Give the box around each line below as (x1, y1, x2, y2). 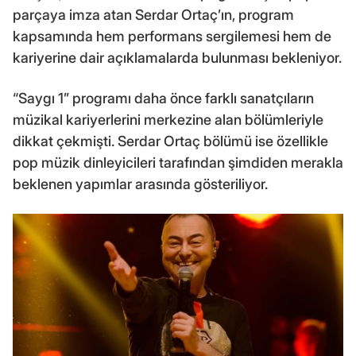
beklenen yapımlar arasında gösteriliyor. (13, 175, 268, 192)
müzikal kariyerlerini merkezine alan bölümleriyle (13, 110, 323, 128)
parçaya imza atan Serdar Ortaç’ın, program (13, 6, 294, 23)
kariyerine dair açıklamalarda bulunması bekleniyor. (13, 48, 342, 66)
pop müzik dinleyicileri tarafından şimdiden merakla (13, 153, 343, 171)
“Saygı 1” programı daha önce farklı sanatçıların (13, 89, 314, 106)
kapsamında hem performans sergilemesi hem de (13, 27, 331, 44)
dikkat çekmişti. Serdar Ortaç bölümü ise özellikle (13, 132, 328, 149)
